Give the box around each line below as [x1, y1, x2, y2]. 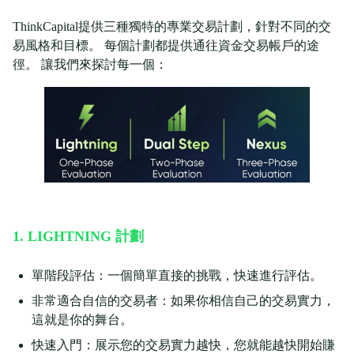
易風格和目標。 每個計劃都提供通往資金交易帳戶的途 [13, 39, 319, 53]
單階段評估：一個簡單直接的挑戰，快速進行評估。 [32, 269, 322, 283]
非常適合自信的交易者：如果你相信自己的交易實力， [32, 294, 335, 308]
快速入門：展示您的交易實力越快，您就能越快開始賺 [32, 338, 335, 352]
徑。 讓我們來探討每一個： [13, 58, 168, 72]
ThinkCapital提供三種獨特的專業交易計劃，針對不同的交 [13, 20, 331, 34]
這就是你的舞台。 [32, 313, 133, 327]
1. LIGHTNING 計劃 [13, 228, 144, 245]
